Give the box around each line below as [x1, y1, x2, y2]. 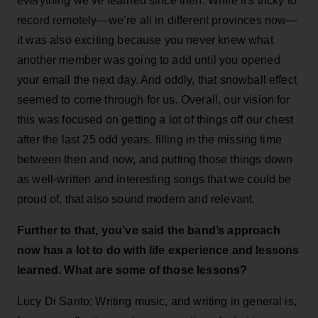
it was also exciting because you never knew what [17, 33, 273, 46]
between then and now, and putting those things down [17, 153, 293, 165]
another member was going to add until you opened [17, 53, 280, 66]
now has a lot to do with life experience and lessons [17, 243, 300, 256]
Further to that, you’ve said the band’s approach [17, 224, 280, 236]
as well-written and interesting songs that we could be [17, 172, 292, 185]
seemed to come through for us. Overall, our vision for [17, 93, 290, 106]
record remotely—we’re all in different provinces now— [17, 13, 298, 26]
